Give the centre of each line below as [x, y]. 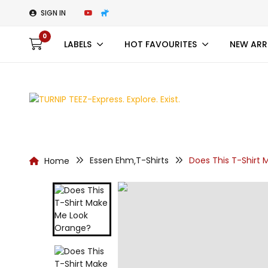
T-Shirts [152, 160]
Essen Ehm [112, 160]
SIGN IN [53, 13]
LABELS [77, 44]
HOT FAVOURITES [160, 44]
